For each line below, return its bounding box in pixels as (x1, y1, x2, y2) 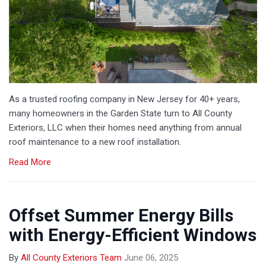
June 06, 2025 (124, 252, 178, 263)
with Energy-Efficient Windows (9, 224, 256, 245)
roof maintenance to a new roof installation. (9, 136, 181, 147)
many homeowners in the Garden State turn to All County (9, 107, 232, 119)
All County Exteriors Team (21, 252, 122, 263)
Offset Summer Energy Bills (9, 204, 233, 226)
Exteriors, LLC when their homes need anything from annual (9, 122, 242, 133)
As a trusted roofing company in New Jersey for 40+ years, (9, 93, 240, 104)
